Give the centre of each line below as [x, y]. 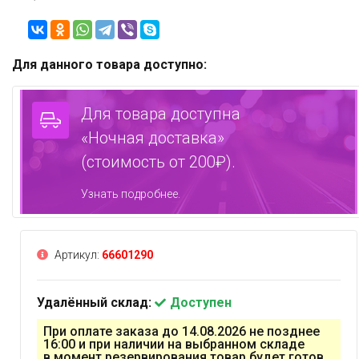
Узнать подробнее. [131, 194]
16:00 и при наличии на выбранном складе [174, 345]
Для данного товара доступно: [109, 65]
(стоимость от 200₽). [158, 162]
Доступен [201, 303]
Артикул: [77, 255]
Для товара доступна [161, 114]
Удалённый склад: [96, 303]
